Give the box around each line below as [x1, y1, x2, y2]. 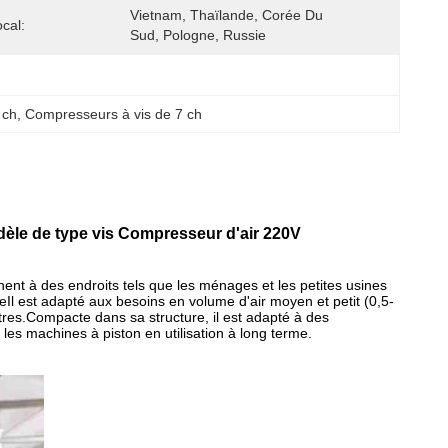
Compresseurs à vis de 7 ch [25, 106, 203, 122]
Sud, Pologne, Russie [130, 27, 266, 43]
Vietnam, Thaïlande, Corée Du [130, 7, 323, 23]
